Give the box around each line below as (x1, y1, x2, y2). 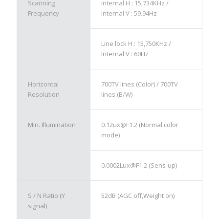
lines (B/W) (101, 89, 132, 99)
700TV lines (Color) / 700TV (101, 79, 178, 88)
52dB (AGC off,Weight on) (101, 191, 175, 200)
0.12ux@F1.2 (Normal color (101, 120, 178, 129)
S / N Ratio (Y (27, 191, 65, 200)
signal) (27, 201, 47, 210)
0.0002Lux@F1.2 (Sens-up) (101, 160, 177, 170)
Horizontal (27, 79, 59, 88)
